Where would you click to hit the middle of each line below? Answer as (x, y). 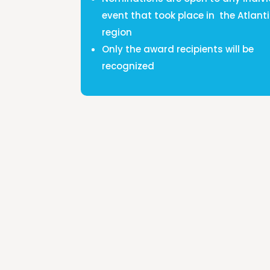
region (117, 33)
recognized (128, 66)
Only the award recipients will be (178, 49)
